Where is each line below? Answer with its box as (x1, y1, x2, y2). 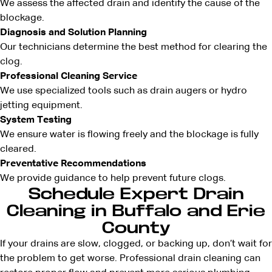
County (101, 219, 171, 237)
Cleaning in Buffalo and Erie (7, 202, 265, 220)
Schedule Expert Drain (28, 185, 244, 203)
